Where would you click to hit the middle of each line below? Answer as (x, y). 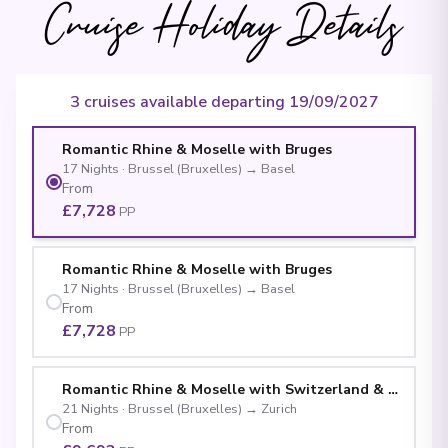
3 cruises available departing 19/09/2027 (224, 102)
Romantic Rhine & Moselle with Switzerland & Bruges (248, 389)
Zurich (279, 409)
